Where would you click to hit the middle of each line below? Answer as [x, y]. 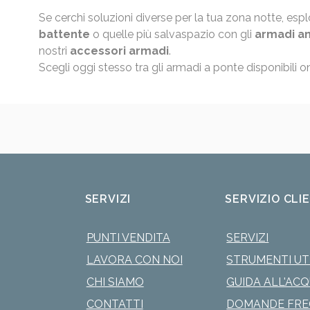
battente [64, 35]
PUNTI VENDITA [128, 238]
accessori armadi [119, 51]
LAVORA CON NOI [134, 260]
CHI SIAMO [115, 282]
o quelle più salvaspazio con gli [172, 35]
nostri [54, 51]
